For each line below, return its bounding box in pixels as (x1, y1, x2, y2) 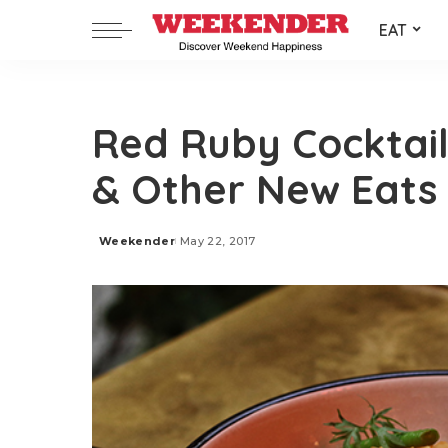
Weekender (99, 234, 176, 248)
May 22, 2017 (180, 234, 256, 248)
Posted (98, 241, 146, 256)
